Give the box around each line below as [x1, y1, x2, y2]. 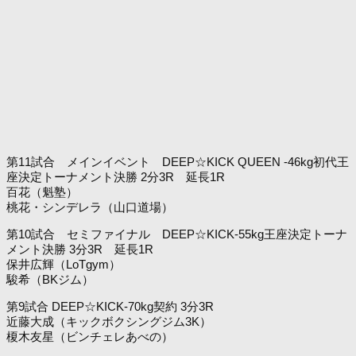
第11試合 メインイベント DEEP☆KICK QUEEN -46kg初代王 [6, 154, 349, 168]
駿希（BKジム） [6, 272, 94, 286]
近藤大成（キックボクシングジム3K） [6, 314, 211, 328]
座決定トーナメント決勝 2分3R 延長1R [6, 169, 225, 184]
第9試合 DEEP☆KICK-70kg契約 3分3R [6, 299, 214, 313]
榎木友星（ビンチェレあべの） [6, 329, 173, 343]
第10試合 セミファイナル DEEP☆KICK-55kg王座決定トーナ [6, 226, 347, 241]
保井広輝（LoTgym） [6, 257, 121, 271]
